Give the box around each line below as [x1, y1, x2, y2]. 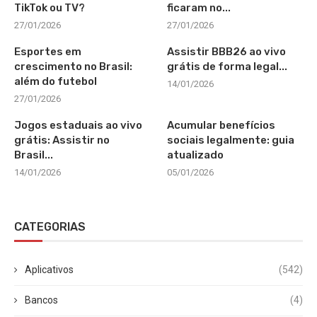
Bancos [25, 294, 58, 306]
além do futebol [14, 74, 97, 88]
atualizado [167, 148, 224, 161]
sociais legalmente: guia [167, 133, 295, 146]
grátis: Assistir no [14, 133, 110, 146]
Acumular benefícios [167, 118, 276, 132]
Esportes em [14, 45, 81, 58]
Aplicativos [25, 263, 74, 275]
